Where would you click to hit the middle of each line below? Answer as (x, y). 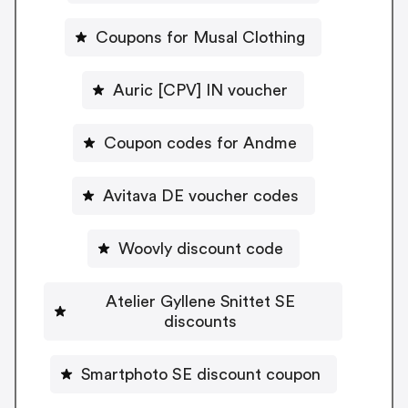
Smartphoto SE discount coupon (200, 374)
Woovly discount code (200, 248)
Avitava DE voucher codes (200, 195)
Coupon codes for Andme (200, 143)
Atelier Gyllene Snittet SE (200, 301)
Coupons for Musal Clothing (200, 37)
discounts (200, 321)
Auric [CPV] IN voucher (200, 90)
